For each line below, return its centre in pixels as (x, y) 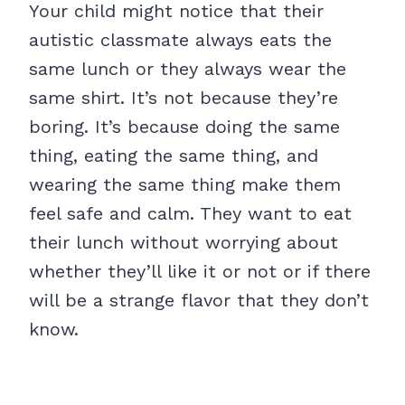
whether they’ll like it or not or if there (200, 272)
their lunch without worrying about (184, 243)
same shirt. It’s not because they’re (184, 98)
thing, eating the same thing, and (174, 156)
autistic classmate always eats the (180, 40)
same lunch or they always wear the (188, 69)
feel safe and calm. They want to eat (190, 214)
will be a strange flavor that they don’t (199, 301)
